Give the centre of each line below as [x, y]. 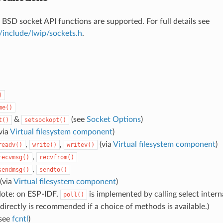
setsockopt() [45, 120]
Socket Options [113, 119]
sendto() [53, 169]
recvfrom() [56, 157]
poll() [73, 194]
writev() [80, 145]
